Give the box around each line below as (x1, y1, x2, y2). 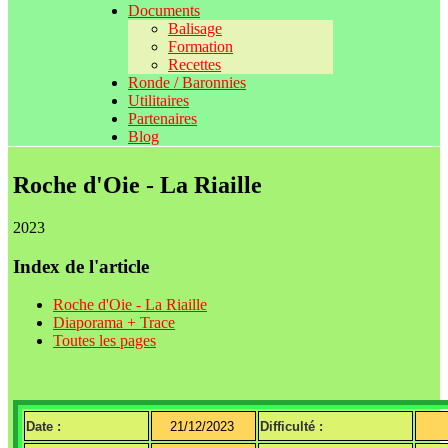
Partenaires (128, 110, 197, 127)
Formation (168, 38, 233, 55)
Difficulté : (260, 419, 323, 435)
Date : (26, 419, 61, 435)
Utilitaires (128, 92, 189, 109)
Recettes (168, 56, 221, 73)
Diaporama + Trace (53, 314, 175, 332)
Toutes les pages (53, 332, 156, 350)
